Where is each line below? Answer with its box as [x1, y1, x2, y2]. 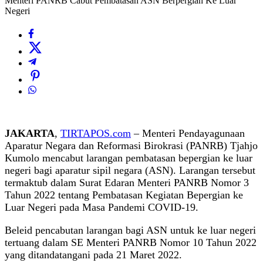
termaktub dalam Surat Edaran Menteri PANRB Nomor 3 [5, 177, 249, 189]
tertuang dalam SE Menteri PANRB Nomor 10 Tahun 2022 [5, 237, 257, 249]
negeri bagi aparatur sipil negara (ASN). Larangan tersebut [5, 164, 255, 177]
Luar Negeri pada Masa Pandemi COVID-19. [5, 201, 198, 214]
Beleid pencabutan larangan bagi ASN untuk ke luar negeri [5, 224, 256, 237]
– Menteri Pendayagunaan [131, 127, 245, 140]
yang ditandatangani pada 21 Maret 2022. [5, 249, 182, 261]
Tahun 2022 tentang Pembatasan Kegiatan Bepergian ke [5, 189, 243, 201]
